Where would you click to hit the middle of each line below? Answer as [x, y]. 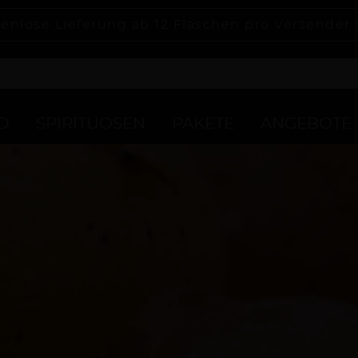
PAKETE [203, 124]
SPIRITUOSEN [91, 124]
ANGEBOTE [306, 124]
